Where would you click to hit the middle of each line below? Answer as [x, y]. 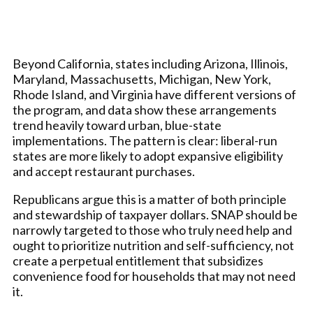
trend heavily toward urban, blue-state [117, 125]
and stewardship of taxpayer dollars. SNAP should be [155, 214]
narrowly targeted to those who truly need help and [152, 230]
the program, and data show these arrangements [145, 110]
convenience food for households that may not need [154, 276]
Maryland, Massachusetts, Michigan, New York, [142, 79]
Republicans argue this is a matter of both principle [150, 199]
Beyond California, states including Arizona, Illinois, [150, 64]
